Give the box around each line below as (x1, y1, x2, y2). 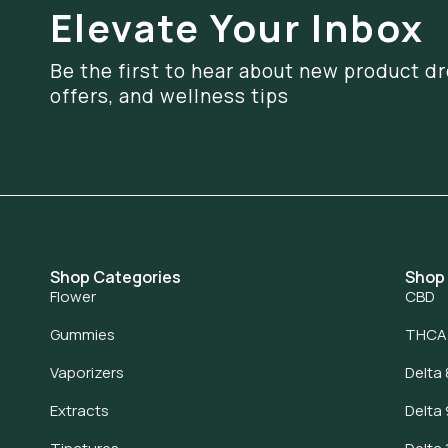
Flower (50, 286, 96, 307)
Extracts (50, 400, 109, 421)
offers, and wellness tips (50, 83, 289, 109)
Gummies (50, 324, 115, 345)
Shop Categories (50, 266, 181, 288)
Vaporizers (50, 362, 124, 383)
